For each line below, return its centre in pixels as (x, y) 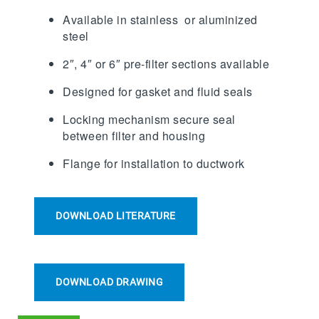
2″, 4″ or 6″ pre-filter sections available (166, 63)
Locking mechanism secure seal (149, 119)
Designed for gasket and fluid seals (158, 91)
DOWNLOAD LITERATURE (116, 215)
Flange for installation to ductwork (154, 163)
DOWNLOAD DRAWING (110, 282)
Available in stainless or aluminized (160, 19)
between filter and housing (134, 135)
